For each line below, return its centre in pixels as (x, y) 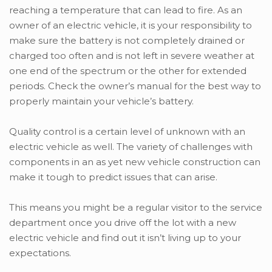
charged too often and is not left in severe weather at (132, 56)
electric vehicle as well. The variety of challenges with (131, 147)
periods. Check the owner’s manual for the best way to (135, 86)
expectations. (40, 253)
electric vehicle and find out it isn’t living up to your (125, 238)
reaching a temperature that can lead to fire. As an (126, 10)
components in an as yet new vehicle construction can (135, 162)
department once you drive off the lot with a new (123, 223)
